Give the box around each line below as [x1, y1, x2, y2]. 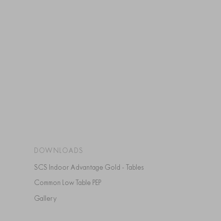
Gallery [39, 193, 57, 203]
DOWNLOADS [34, 146, 83, 155]
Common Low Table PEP [39, 178, 101, 187]
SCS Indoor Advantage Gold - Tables [37, 162, 144, 172]
